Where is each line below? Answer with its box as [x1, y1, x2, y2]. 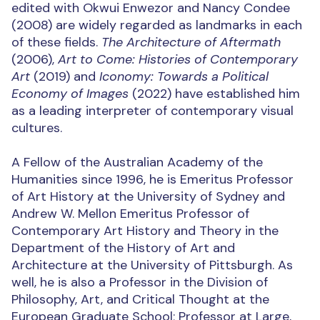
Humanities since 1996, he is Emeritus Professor [11, 171, 294, 189]
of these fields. [11, 34, 101, 51]
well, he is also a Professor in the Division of [11, 274, 268, 291]
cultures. [11, 119, 62, 137]
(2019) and [30, 68, 99, 86]
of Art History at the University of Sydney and [11, 188, 285, 206]
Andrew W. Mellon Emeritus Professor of [11, 205, 249, 223]
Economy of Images [11, 85, 129, 103]
